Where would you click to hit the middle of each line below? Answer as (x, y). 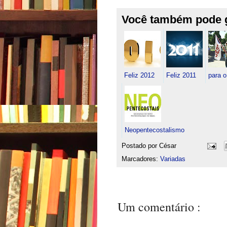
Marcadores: (141, 159)
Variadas (173, 159)
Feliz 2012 (139, 76)
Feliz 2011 (181, 76)
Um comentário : (159, 207)
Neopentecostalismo (155, 130)
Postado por (140, 146)
